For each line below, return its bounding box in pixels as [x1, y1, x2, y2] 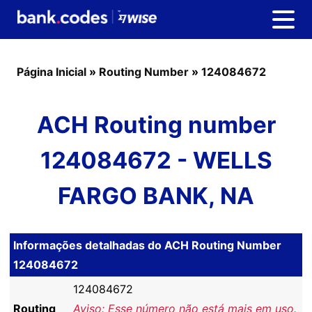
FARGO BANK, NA [58, 182, 254, 210]
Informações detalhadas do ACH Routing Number [13, 238, 281, 252]
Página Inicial [17, 65, 86, 79]
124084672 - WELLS [40, 146, 272, 174]
